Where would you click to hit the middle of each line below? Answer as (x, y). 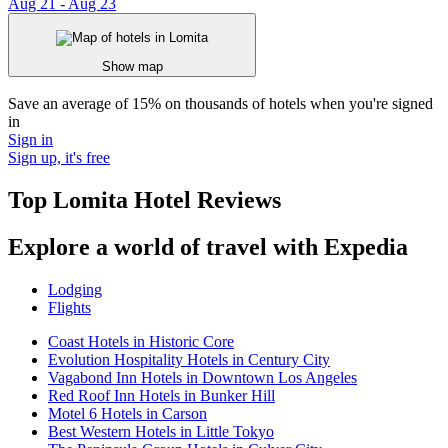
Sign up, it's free (59, 157)
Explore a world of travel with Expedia (208, 246)
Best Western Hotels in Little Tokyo (161, 431)
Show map (132, 66)
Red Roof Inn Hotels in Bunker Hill (161, 395)
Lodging (75, 289)
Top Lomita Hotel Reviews (144, 199)
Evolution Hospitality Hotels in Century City (189, 359)
